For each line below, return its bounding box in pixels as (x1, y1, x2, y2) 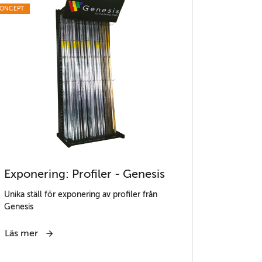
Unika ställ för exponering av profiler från (4, 189, 157, 199)
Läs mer (4, 228, 40, 239)
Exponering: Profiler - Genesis (4, 167, 165, 181)
